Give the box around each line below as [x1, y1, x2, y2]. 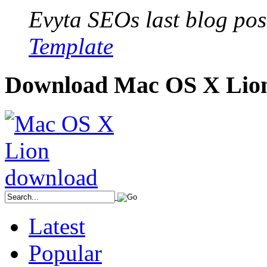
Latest [29, 213, 85, 239]
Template [29, 33, 113, 60]
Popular [29, 240, 102, 266]
